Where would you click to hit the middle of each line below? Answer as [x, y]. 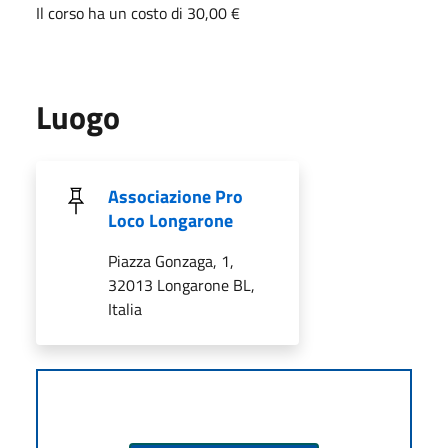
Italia [125, 308]
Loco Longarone [170, 220]
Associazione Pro [175, 196]
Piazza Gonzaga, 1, [171, 260]
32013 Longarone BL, [181, 284]
